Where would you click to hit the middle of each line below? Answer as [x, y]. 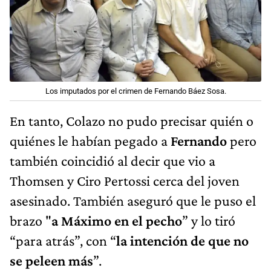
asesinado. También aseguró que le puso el [133, 200]
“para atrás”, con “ [63, 240]
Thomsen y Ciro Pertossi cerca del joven [125, 180]
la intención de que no [182, 240]
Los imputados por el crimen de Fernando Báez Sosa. [135, 91]
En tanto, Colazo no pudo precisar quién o [132, 120]
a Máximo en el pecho [117, 220]
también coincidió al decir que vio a [113, 160]
